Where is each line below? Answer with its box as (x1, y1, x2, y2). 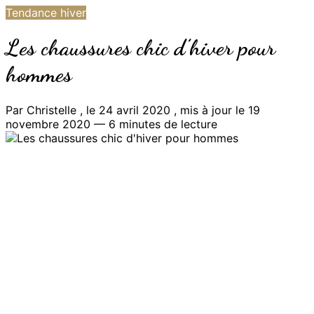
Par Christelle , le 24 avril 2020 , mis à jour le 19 (6, 102, 260, 117)
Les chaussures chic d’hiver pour (6, 34, 275, 62)
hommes (6, 61, 72, 88)
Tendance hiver (6, 6, 86, 20)
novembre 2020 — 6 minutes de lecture (6, 116, 217, 131)
